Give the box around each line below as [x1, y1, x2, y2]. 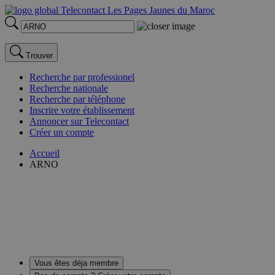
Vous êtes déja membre [34, 258, 118, 268]
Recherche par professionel [29, 72, 134, 82]
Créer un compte [29, 127, 94, 137]
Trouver [26, 51, 53, 60]
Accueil [29, 148, 60, 158]
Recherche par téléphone [29, 94, 125, 104]
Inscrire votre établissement [29, 105, 134, 115]
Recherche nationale [29, 83, 108, 93]
